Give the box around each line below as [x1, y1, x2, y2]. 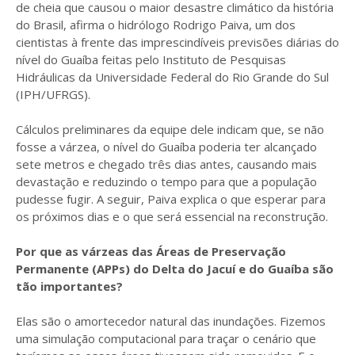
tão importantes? [16, 278, 123, 295]
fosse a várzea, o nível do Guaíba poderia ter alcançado [16, 139, 317, 155]
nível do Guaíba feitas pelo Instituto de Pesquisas [16, 52, 286, 68]
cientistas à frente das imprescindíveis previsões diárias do [16, 34, 339, 51]
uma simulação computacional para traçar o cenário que [16, 330, 316, 347]
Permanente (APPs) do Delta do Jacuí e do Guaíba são [16, 261, 334, 277]
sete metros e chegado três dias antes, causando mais [16, 156, 317, 173]
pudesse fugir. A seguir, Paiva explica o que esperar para [16, 191, 326, 208]
